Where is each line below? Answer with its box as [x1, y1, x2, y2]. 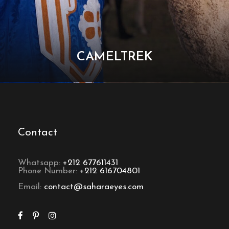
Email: [18, 182, 44, 192]
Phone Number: [18, 167, 80, 176]
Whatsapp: [18, 158, 63, 168]
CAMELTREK [76, 51, 153, 64]
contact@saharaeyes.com [44, 182, 144, 192]
